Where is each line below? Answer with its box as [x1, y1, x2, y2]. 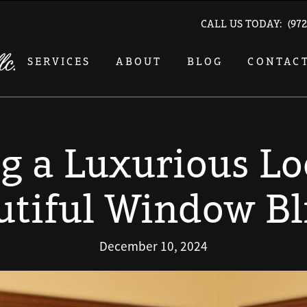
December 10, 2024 [99, 238, 208, 254]
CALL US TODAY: [200, 19, 287, 30]
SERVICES [27, 57, 91, 68]
